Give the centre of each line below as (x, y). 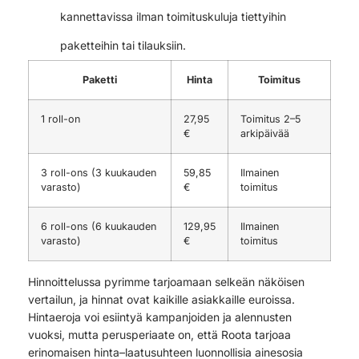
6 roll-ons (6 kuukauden (99, 226)
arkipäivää (265, 133)
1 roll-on (61, 119)
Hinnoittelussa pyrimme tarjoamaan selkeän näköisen (166, 281)
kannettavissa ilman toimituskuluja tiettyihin (173, 16)
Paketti (100, 79)
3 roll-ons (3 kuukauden (99, 172)
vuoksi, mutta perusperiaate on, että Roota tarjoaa (159, 334)
